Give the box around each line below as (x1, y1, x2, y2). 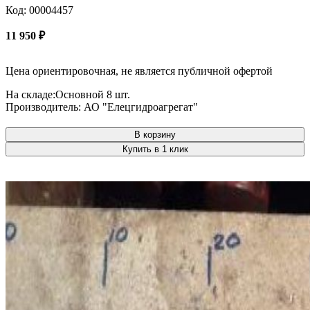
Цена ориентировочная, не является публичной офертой (6, 64, 273, 77)
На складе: (6, 88, 55, 100)
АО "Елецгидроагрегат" (84, 100, 198, 113)
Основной (55, 88, 107, 100)
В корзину (134, 129, 176, 140)
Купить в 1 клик (122, 143, 188, 154)
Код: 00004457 (6, 3, 73, 16)
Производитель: (6, 100, 84, 113)
